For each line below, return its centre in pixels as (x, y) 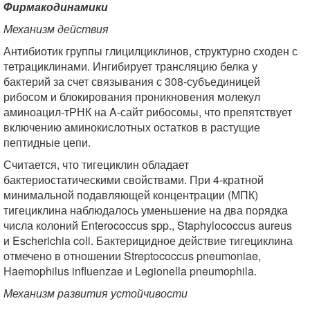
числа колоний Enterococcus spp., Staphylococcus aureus (148, 225)
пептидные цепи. (47, 142)
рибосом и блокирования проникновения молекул (132, 97)
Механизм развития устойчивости (95, 293)
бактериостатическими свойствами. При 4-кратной (134, 180)
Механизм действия (56, 29)
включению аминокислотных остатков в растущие (132, 127)
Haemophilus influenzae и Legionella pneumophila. (130, 271)
